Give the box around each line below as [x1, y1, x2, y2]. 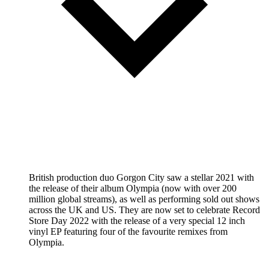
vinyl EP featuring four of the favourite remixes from [29, 226, 228, 237]
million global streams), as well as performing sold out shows [29, 193, 259, 204]
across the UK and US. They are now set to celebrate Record [29, 204, 260, 215]
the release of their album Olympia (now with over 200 [29, 183, 237, 193]
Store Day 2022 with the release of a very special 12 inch [29, 215, 245, 226]
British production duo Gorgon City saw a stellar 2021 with [29, 172, 254, 183]
